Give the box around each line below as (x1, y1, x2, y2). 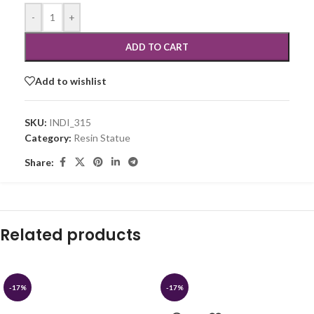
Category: (25, 132, 71, 144)
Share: (25, 156, 54, 168)
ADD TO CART (125, 41, 189, 53)
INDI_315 (49, 116, 91, 129)
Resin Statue (74, 132, 130, 144)
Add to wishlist (35, 74, 107, 87)
